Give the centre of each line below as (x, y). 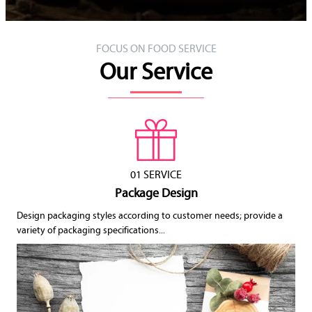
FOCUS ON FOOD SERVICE (156, 49)
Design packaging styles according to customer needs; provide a (150, 216)
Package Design (156, 194)
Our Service (156, 73)
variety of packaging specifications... (91, 231)
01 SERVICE (156, 175)
